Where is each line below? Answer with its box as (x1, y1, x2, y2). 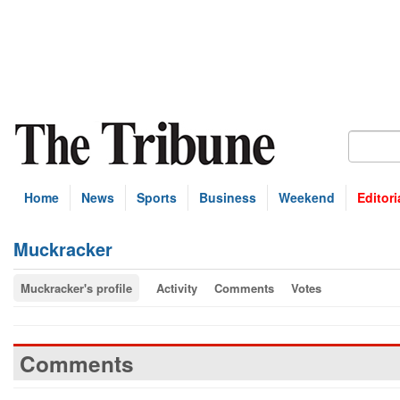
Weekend (279, 188, 335, 206)
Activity (156, 279, 197, 296)
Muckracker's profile (21, 279, 132, 296)
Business (199, 188, 256, 206)
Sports (137, 188, 177, 206)
